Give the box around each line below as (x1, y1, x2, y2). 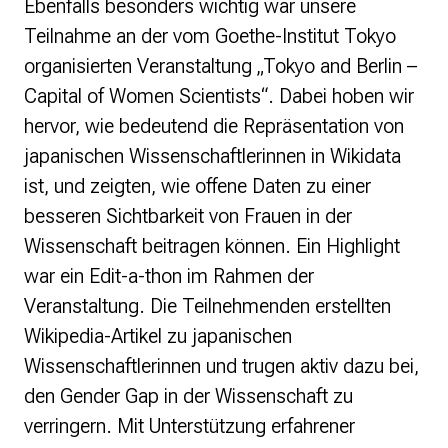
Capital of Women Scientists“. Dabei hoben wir (24, 84, 414, 109)
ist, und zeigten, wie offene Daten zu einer (24, 174, 371, 199)
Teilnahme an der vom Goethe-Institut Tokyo (24, 24, 396, 49)
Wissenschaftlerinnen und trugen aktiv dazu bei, (24, 354, 419, 379)
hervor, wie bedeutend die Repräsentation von (24, 114, 404, 139)
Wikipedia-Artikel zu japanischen (24, 324, 292, 349)
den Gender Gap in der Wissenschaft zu (24, 384, 353, 409)
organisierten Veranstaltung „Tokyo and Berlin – (24, 54, 417, 79)
